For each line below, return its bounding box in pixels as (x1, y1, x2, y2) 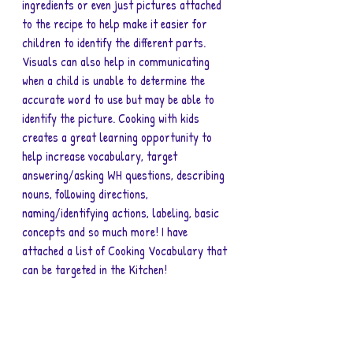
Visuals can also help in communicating (22, 53, 213, 70)
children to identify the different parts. (22, 34, 209, 51)
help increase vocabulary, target (22, 147, 180, 165)
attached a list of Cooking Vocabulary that (22, 242, 230, 259)
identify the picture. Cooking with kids (22, 110, 203, 127)
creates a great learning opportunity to (22, 128, 215, 146)
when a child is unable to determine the (22, 72, 208, 89)
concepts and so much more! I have (22, 223, 191, 240)
